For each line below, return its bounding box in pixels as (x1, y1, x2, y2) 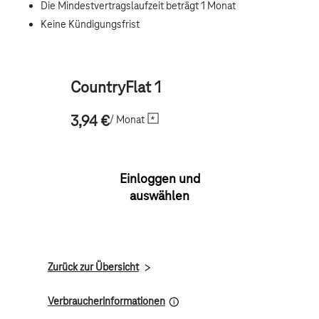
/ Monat (109, 113, 145, 126)
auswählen (130, 189, 189, 204)
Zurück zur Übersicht (47, 262, 139, 273)
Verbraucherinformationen (47, 296, 165, 308)
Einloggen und (119, 172, 200, 187)
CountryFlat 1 (70, 80, 161, 97)
